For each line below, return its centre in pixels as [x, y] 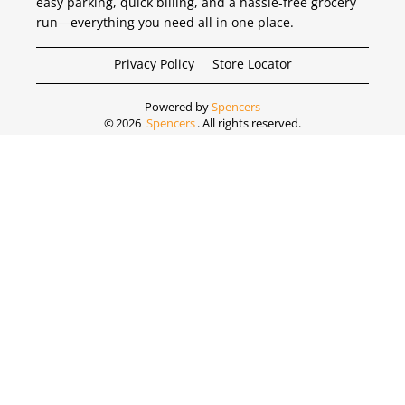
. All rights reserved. [249, 123]
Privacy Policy [154, 63]
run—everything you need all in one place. [165, 22]
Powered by [176, 107]
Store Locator [252, 63]
